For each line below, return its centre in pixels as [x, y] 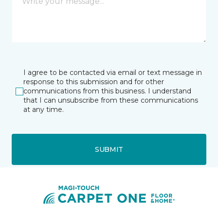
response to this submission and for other [94, 82]
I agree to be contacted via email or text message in [113, 73]
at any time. [44, 109]
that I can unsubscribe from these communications [111, 100]
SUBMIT [109, 149]
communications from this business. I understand [107, 91]
